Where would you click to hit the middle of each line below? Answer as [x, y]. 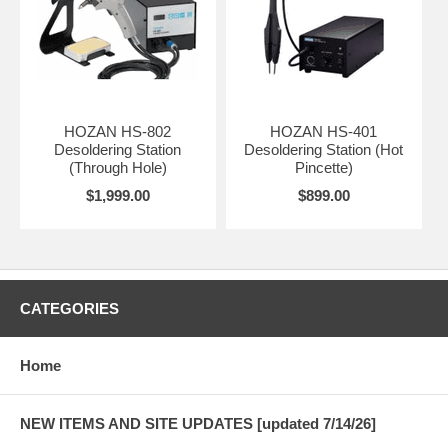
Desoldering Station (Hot [324, 149]
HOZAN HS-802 [118, 131]
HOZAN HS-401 [324, 131]
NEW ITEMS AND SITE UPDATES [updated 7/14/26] [198, 423]
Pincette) [323, 167]
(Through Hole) [117, 167]
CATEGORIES [69, 308]
